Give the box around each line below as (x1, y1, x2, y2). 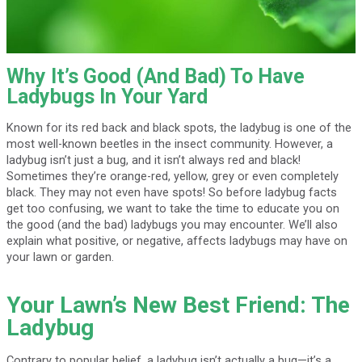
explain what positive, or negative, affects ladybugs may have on (6, 233, 347, 248)
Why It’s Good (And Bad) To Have (6, 64, 305, 88)
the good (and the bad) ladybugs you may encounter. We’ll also (6, 217, 338, 232)
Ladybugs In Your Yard (6, 84, 208, 108)
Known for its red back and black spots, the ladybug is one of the (6, 120, 351, 135)
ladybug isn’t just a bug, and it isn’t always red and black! (6, 152, 301, 167)
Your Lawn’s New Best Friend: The (6, 291, 350, 318)
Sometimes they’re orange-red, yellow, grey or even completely (6, 168, 339, 183)
